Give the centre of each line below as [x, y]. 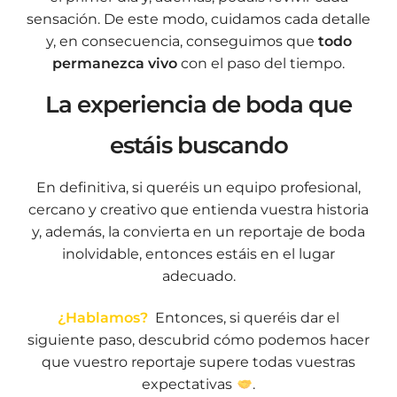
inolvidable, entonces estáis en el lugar [198, 253]
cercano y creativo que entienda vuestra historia [198, 209]
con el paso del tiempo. [261, 64]
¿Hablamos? [103, 318]
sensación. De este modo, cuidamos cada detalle [198, 19]
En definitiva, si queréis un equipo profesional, [198, 187]
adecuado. [198, 276]
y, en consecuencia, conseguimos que [182, 42]
